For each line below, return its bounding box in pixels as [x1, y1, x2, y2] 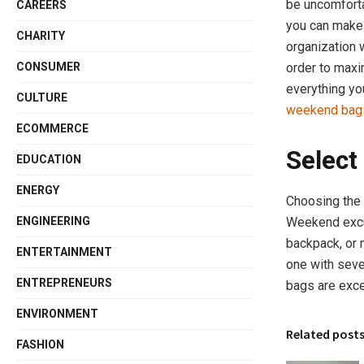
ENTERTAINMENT [16, 245, 113, 258]
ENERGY [16, 184, 60, 197]
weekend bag [286, 102, 362, 119]
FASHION [16, 338, 65, 351]
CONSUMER [16, 60, 81, 73]
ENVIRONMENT [16, 307, 99, 320]
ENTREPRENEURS [16, 276, 113, 289]
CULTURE [16, 91, 68, 104]
